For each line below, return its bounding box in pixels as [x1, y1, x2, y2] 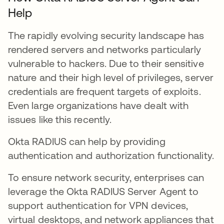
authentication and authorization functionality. [8, 149, 214, 161]
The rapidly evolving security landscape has [8, 29, 204, 41]
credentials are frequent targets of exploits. [8, 85, 201, 97]
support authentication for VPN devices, [8, 199, 188, 211]
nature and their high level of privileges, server [8, 71, 213, 83]
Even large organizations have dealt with [8, 99, 189, 111]
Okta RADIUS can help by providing [8, 135, 165, 147]
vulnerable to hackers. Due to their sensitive [8, 57, 204, 69]
